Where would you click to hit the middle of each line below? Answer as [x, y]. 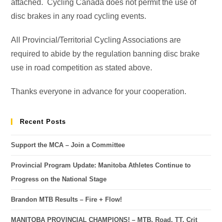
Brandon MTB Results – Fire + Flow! [67, 199]
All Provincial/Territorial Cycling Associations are [96, 40]
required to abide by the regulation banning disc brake [106, 54]
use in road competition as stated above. [82, 68]
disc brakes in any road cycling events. [79, 16]
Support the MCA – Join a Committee [68, 145]
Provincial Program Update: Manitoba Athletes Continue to [101, 165]
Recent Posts [43, 122]
